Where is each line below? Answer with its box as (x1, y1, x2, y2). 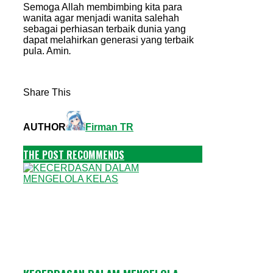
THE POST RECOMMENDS (23, 147, 124, 163)
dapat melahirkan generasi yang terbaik (23, 34, 194, 45)
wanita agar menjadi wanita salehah (23, 12, 179, 23)
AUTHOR (23, 122, 66, 133)
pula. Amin (23, 45, 69, 56)
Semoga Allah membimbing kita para (23, 1, 182, 12)
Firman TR (85, 122, 133, 133)
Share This (23, 87, 71, 97)
